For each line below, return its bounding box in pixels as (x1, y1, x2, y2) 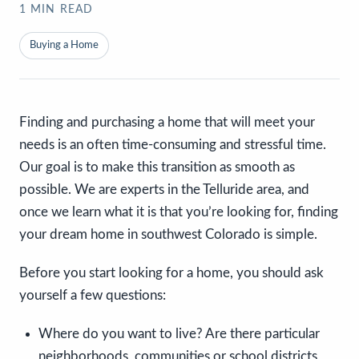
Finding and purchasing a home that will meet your (19, 115, 315, 129)
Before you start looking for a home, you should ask (19, 265, 324, 280)
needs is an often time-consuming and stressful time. (19, 137, 326, 151)
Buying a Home (30, 39, 99, 50)
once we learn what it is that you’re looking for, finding (19, 204, 338, 219)
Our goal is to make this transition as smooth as (19, 159, 295, 174)
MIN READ (26, 4, 94, 15)
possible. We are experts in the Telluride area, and (19, 182, 309, 196)
